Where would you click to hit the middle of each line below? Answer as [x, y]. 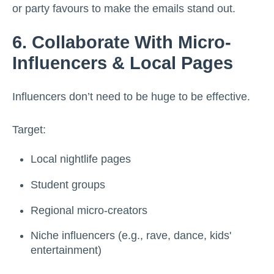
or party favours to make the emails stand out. [124, 9]
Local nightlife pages [81, 159]
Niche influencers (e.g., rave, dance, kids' [131, 236]
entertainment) [66, 250]
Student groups [68, 185]
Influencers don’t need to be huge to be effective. [131, 97]
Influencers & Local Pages [123, 63]
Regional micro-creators [89, 210]
